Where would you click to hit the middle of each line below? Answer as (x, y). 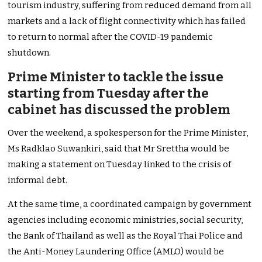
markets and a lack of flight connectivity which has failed (127, 21)
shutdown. (30, 53)
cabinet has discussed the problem (119, 110)
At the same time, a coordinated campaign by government (130, 204)
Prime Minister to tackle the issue (116, 77)
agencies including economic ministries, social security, (125, 220)
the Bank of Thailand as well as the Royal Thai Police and (125, 236)
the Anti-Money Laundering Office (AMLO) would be (116, 252)
